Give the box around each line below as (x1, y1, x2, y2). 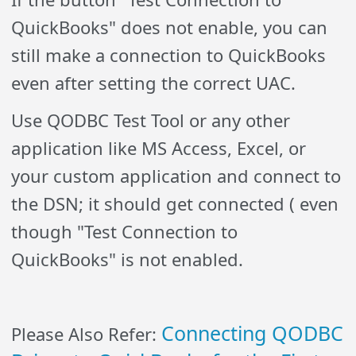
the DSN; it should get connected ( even (11, 192, 339, 216)
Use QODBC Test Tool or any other (11, 108, 291, 133)
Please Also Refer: (11, 322, 162, 346)
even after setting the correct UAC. (11, 71, 296, 95)
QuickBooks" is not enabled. (11, 247, 244, 272)
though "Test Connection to (11, 219, 238, 244)
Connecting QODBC (161, 319, 344, 347)
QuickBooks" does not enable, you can (11, 15, 328, 40)
